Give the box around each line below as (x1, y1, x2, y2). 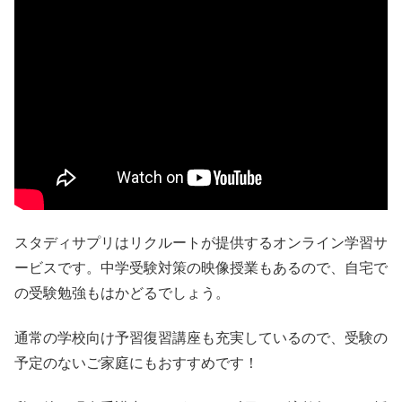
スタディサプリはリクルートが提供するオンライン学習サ (14, 234, 388, 250)
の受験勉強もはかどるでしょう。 (14, 284, 230, 301)
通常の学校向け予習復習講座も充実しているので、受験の (14, 329, 388, 345)
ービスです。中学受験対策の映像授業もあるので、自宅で (14, 259, 388, 275)
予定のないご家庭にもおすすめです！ (14, 354, 258, 371)
